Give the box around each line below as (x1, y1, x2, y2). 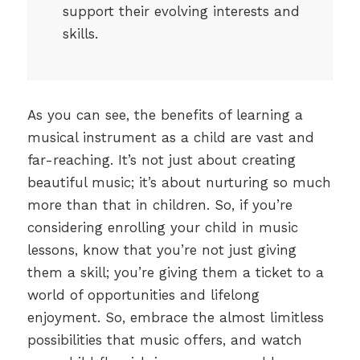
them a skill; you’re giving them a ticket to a (27, 264, 324, 281)
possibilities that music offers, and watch (27, 332, 302, 349)
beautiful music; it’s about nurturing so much (27, 174, 331, 191)
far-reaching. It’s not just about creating (27, 152, 296, 169)
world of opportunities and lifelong (27, 287, 260, 304)
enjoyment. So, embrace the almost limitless (27, 309, 324, 326)
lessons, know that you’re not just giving (27, 242, 297, 259)
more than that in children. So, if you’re (27, 197, 292, 214)
